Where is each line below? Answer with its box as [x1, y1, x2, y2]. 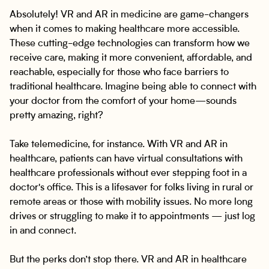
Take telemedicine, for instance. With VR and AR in [10, 140, 228, 150]
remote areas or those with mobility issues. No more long [10, 198, 253, 207]
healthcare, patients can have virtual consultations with [10, 154, 243, 164]
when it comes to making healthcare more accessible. [10, 25, 240, 34]
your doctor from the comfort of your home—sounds [10, 97, 237, 106]
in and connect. [10, 226, 76, 236]
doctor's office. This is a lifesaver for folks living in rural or [10, 183, 253, 193]
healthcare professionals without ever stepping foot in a [10, 169, 247, 178]
